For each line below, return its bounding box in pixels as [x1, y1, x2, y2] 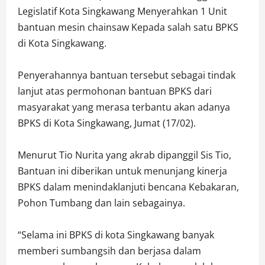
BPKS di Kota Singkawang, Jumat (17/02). [18, 117, 196, 130]
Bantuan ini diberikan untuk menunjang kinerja [18, 164, 227, 178]
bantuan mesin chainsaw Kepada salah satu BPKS [18, 21, 238, 34]
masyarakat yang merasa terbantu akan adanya [18, 101, 230, 114]
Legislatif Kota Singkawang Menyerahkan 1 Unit [18, 5, 227, 18]
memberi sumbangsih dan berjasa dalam [18, 244, 201, 258]
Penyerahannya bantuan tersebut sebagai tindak [18, 69, 235, 82]
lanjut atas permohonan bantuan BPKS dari [18, 85, 212, 98]
